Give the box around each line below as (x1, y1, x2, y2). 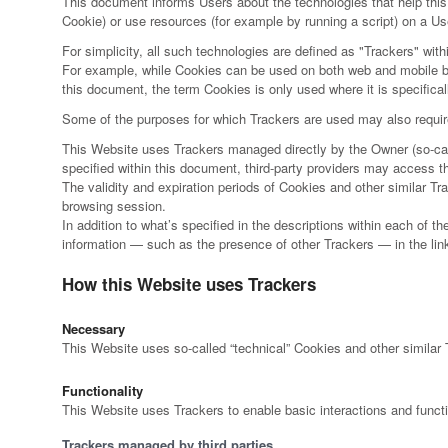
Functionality (62, 381, 143, 401)
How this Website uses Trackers (62, 272, 316, 297)
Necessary (62, 319, 125, 339)
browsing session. (62, 196, 166, 216)
